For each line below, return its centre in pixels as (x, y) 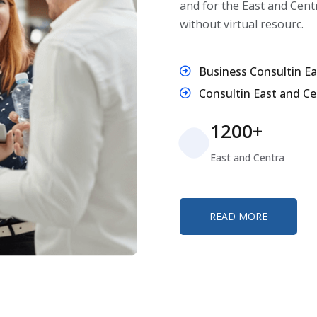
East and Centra (247, 158)
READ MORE (238, 217)
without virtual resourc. (242, 24)
